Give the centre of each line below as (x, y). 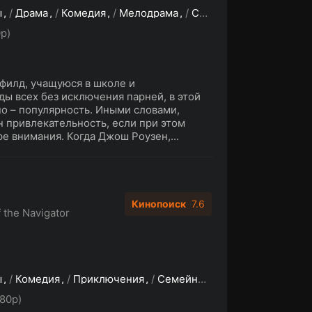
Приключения (109, 279)
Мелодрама (149, 13)
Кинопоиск (159, 204)
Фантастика (255, 279)
